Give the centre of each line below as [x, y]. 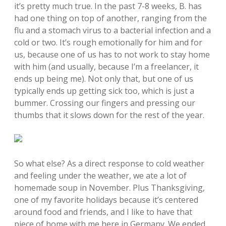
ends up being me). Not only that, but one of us [104, 79]
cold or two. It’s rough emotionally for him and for [108, 42]
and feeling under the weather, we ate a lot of [100, 176]
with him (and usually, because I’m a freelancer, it [106, 67]
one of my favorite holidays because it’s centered [106, 200]
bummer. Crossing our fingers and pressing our [105, 103]
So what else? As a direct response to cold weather [109, 163]
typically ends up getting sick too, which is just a [104, 91]
